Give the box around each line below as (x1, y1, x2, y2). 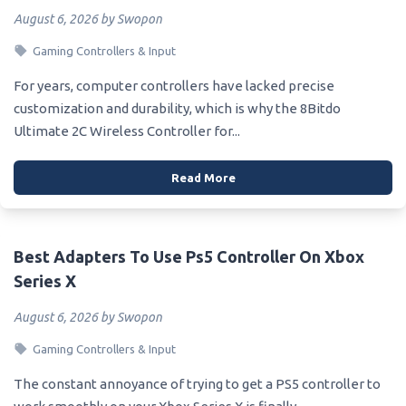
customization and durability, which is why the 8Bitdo (14, 100, 341, 116)
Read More (170, 170, 236, 184)
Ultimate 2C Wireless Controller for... (14, 122, 240, 139)
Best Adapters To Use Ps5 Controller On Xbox (14, 246, 364, 266)
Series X (14, 271, 76, 290)
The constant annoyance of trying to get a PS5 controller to (14, 375, 381, 391)
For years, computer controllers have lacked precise (14, 77, 334, 93)
